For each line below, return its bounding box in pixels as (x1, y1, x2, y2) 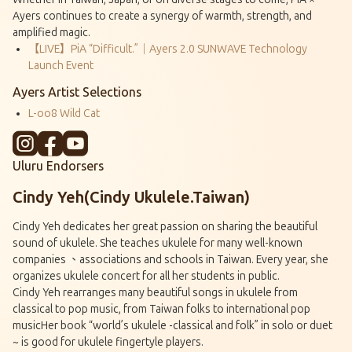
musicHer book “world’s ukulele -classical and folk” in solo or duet (13, 318, 332, 332)
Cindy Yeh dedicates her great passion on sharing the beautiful (13, 219, 317, 233)
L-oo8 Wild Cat (28, 106, 100, 120)
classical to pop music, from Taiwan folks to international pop (13, 302, 310, 316)
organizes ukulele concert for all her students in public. (13, 269, 280, 283)
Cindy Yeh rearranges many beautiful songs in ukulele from (13, 285, 298, 299)
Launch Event (28, 58, 93, 72)
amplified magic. (13, 25, 90, 39)
